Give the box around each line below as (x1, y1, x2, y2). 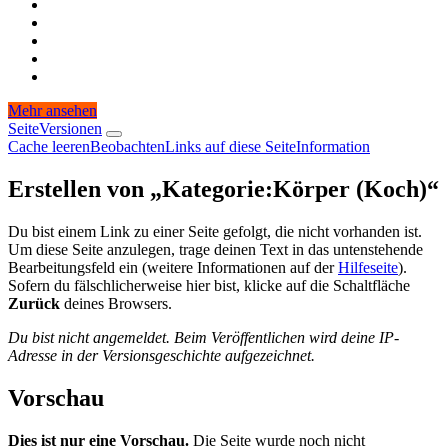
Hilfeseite (338, 258, 398, 276)
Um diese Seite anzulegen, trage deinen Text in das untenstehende (8, 240, 423, 258)
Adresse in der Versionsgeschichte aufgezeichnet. (8, 346, 315, 364)
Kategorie (162, 175, 265, 202)
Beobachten (90, 138, 165, 155)
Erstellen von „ (8, 175, 162, 202)
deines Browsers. (60, 294, 172, 312)
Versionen (39, 120, 102, 137)
